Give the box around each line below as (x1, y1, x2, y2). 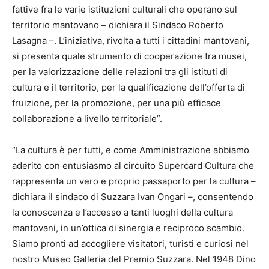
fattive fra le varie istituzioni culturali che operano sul (12, 4, 237, 16)
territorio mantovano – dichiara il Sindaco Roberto (12, 19, 223, 31)
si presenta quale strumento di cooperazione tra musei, (12, 50, 247, 62)
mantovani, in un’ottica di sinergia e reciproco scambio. (12, 222, 244, 234)
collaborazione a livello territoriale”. (12, 113, 162, 125)
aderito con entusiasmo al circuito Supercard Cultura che (12, 160, 254, 172)
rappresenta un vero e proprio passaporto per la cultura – (12, 175, 256, 187)
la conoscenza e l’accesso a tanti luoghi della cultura (12, 207, 233, 219)
